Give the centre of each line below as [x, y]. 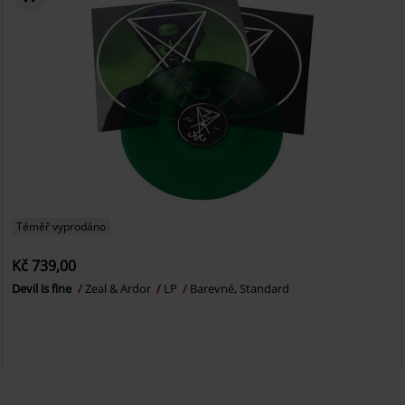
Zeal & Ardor [120, 288]
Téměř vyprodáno [61, 226]
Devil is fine [43, 288]
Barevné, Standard [240, 288]
